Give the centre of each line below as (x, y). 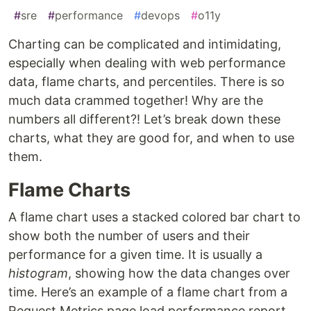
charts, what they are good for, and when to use (151, 138)
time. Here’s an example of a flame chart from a (148, 292)
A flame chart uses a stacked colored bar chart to (154, 217)
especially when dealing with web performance (147, 63)
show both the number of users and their (129, 236)
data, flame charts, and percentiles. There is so (146, 82)
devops (160, 16)
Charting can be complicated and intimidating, (145, 44)
